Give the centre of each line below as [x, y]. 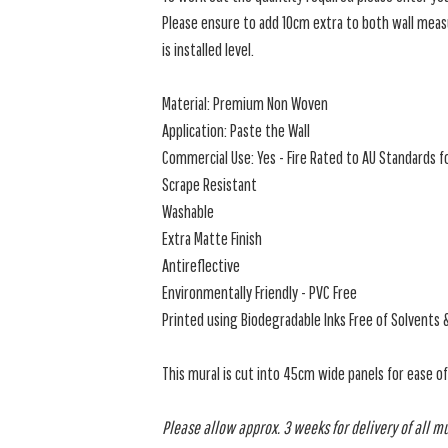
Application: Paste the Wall [236, 130]
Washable [188, 211]
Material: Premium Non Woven [245, 103]
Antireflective [201, 265]
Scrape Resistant [210, 184]
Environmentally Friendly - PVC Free [260, 292]
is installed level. [208, 49]
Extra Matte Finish [212, 238]
